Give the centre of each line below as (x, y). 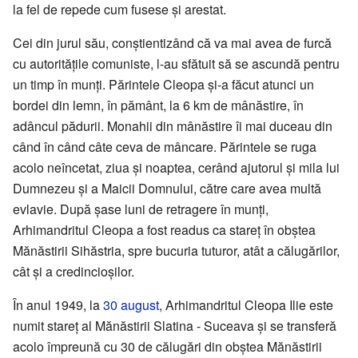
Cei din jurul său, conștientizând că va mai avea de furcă (172, 43)
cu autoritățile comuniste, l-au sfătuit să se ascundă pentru (176, 64)
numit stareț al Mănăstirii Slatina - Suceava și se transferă (175, 326)
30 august (131, 305)
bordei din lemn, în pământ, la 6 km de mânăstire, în (158, 105)
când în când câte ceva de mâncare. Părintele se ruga (165, 147)
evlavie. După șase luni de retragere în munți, (141, 209)
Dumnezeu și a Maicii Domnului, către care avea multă (167, 189)
